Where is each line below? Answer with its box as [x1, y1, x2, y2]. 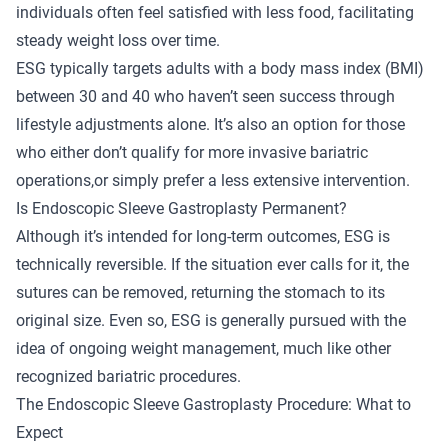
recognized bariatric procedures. [16, 366, 241, 386]
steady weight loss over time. [16, 30, 220, 50]
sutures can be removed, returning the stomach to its [16, 282, 385, 302]
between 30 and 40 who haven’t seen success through [16, 86, 395, 106]
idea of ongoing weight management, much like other [16, 338, 391, 358]
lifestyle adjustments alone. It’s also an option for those [16, 114, 405, 134]
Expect [16, 422, 63, 442]
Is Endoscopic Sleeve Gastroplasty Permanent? [16, 198, 347, 218]
